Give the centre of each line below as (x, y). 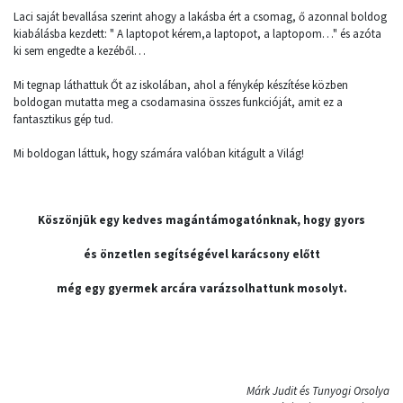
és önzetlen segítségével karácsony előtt (201, 254)
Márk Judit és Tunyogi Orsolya (318, 390)
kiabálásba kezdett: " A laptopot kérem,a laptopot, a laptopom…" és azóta (197, 33)
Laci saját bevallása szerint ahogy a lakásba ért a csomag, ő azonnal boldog (200, 16)
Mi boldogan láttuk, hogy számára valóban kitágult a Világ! (159, 153)
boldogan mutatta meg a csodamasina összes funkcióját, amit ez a (178, 102)
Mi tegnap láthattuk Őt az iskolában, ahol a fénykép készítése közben (181, 85)
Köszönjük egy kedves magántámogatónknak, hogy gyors (201, 219)
